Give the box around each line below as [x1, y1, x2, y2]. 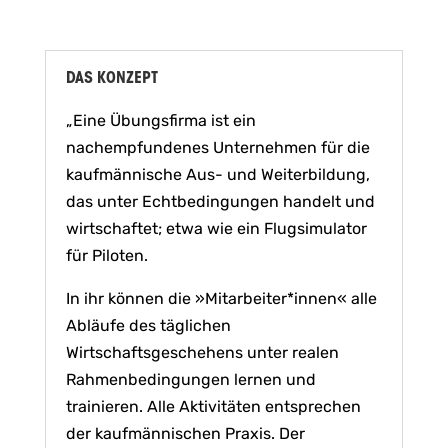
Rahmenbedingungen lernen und [65, 370, 316, 390]
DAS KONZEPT [65, 71, 158, 88]
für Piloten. [65, 246, 148, 266]
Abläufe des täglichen [65, 316, 231, 336]
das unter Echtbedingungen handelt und [65, 192, 375, 212]
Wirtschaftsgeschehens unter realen [65, 343, 339, 363]
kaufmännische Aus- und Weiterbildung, [65, 165, 370, 185]
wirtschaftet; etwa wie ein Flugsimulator [65, 219, 367, 239]
